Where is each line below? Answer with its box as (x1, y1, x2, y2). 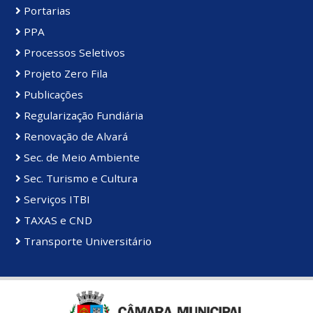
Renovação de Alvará (21, 129, 128, 144)
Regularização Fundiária (21, 108, 143, 123)
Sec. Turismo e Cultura (21, 171, 138, 186)
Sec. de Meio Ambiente (21, 150, 140, 165)
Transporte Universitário (21, 234, 152, 249)
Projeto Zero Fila (21, 66, 108, 81)
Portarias (21, 3, 71, 18)
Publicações (21, 87, 83, 102)
